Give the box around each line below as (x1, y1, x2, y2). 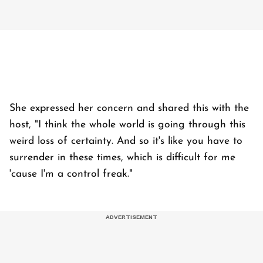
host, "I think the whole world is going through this (9, 120, 245, 130)
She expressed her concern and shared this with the (9, 103, 249, 114)
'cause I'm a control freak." (9, 169, 133, 180)
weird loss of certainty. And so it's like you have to (9, 136, 242, 147)
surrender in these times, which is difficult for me (9, 153, 235, 163)
